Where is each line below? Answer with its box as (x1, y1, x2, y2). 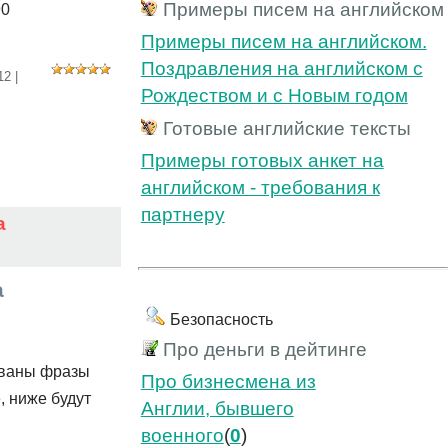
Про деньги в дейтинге (162, 339, 367, 361)
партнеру (140, 203, 225, 225)
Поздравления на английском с (140, 57, 423, 79)
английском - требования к (140, 176, 380, 198)
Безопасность (169, 311, 273, 329)
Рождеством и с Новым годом (140, 84, 408, 106)
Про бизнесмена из (140, 371, 316, 393)
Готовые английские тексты (162, 117, 411, 139)
